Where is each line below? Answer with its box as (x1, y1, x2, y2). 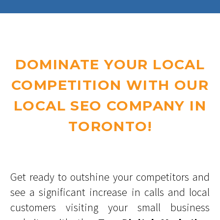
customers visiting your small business (10, 200, 210, 214)
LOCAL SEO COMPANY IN (14, 97, 206, 114)
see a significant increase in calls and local (10, 185, 210, 199)
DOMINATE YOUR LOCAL (15, 55, 205, 73)
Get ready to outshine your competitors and (10, 169, 210, 184)
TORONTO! (68, 117, 152, 135)
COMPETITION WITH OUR (11, 76, 209, 93)
